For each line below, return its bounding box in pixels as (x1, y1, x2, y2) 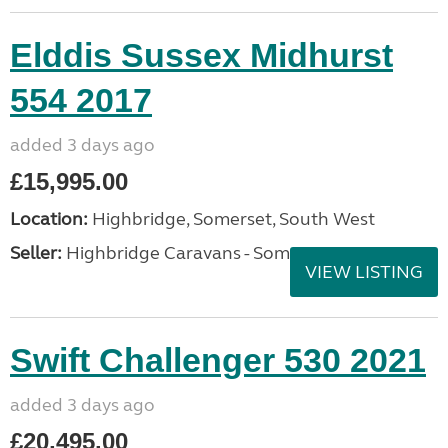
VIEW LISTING (305, 261, 423, 283)
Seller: (10, 242, 62, 264)
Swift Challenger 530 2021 (10, 341, 426, 379)
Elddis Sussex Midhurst (10, 36, 393, 74)
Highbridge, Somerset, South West (88, 208, 375, 230)
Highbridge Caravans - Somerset (62, 242, 332, 264)
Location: (10, 208, 88, 230)
